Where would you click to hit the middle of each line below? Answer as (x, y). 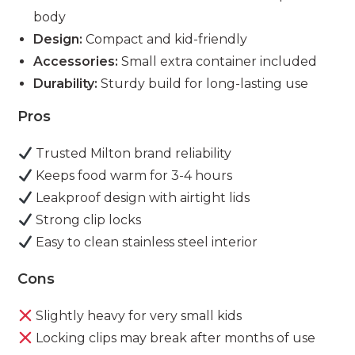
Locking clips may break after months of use (174, 338)
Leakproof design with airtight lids (141, 198)
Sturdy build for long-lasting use (203, 84)
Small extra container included (218, 62)
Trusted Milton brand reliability (132, 154)
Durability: (66, 84)
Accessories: (76, 62)
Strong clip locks (86, 220)
